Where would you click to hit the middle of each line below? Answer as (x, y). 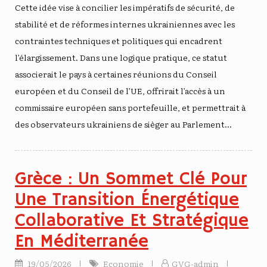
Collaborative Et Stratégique (132, 221)
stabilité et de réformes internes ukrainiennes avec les (125, 24)
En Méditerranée (82, 241)
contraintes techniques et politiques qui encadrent (119, 40)
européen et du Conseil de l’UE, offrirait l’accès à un (120, 90)
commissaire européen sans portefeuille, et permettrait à (130, 107)
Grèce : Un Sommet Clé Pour (131, 179)
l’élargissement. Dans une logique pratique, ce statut (121, 57)
